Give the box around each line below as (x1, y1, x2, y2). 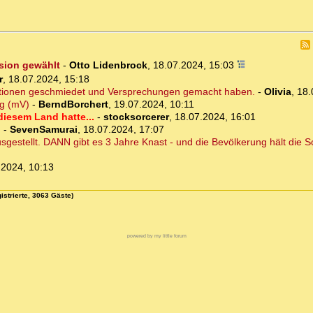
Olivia (263, 86, 291, 98)
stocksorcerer (103, 111, 169, 123)
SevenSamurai (9, 124, 78, 136)
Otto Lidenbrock (68, 59, 147, 71)
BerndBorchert (38, 99, 108, 110)
